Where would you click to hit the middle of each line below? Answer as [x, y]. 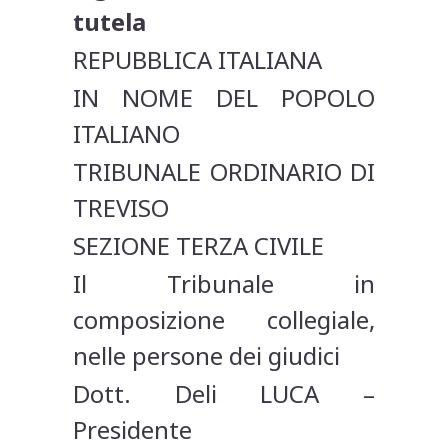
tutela [110, 22]
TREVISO [121, 208]
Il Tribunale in [224, 284]
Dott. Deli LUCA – [224, 394]
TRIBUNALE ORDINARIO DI [224, 172]
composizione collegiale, [224, 320]
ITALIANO [127, 134]
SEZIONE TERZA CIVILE [199, 246]
